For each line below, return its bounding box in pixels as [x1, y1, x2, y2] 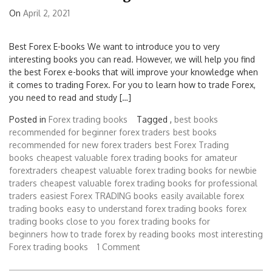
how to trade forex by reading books [51, 229, 195, 240]
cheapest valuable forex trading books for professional [40, 178, 257, 189]
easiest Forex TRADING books [40, 191, 158, 202]
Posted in [9, 114, 49, 125]
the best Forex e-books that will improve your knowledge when [9, 67, 258, 78]
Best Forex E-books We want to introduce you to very [9, 41, 220, 52]
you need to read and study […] [9, 92, 131, 103]
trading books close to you [9, 216, 115, 227]
